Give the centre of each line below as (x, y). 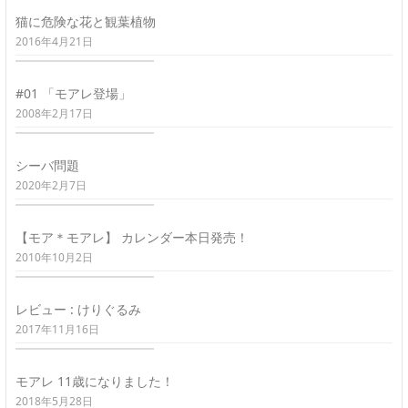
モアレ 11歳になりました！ (95, 381)
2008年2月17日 (54, 113)
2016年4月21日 (54, 41)
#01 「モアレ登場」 (73, 93)
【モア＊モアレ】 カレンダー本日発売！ (132, 237)
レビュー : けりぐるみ (78, 309)
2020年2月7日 (51, 185)
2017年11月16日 (57, 329)
